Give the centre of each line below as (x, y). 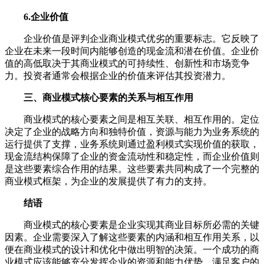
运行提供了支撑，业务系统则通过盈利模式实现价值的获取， (132, 144)
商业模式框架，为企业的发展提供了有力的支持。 (108, 181)
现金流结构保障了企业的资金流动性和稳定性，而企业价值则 (132, 156)
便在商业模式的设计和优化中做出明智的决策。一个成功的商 (132, 249)
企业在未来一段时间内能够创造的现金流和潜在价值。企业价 (132, 51)
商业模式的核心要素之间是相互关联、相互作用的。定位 (132, 119)
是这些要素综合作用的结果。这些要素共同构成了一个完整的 (132, 169)
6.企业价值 (46, 16)
